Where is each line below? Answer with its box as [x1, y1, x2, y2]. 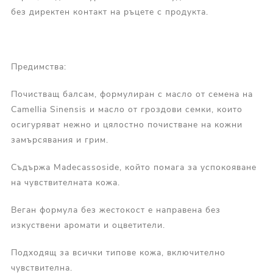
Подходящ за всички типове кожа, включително [10, 246, 225, 258]
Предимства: [10, 60, 66, 73]
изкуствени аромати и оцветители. [10, 219, 165, 231]
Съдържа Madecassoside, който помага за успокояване [10, 161, 257, 173]
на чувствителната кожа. [10, 176, 120, 188]
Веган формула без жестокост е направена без [10, 204, 221, 216]
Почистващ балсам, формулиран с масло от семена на [10, 88, 253, 100]
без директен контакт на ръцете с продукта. [10, 5, 208, 18]
